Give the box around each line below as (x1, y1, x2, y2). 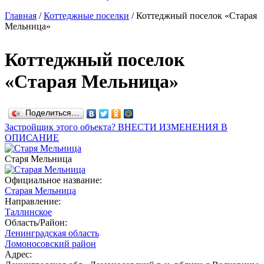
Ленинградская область (5, 227, 99, 238)
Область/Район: (5, 217, 70, 227)
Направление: (5, 196, 63, 206)
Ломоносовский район (5, 238, 96, 249)
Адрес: (5, 249, 34, 259)
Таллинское (5, 206, 52, 217)
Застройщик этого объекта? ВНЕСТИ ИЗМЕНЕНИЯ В (5, 121, 227, 132)
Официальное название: (5, 174, 104, 185)
